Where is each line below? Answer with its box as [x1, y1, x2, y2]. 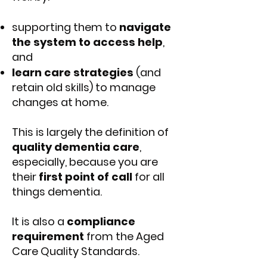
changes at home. [12, 95, 108, 110]
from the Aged [84, 229, 164, 244]
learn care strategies [12, 65, 133, 80]
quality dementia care [12, 139, 139, 154]
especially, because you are [12, 154, 158, 169]
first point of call [39, 169, 132, 184]
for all [132, 169, 164, 184]
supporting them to [12, 20, 119, 35]
